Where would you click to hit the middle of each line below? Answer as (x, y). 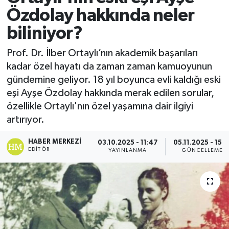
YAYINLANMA (128, 151)
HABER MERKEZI (55, 142)
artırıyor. (25, 120)
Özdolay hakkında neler (100, 15)
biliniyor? (44, 33)
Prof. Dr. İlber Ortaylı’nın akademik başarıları (102, 53)
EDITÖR (39, 149)
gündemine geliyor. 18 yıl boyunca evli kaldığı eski (113, 80)
